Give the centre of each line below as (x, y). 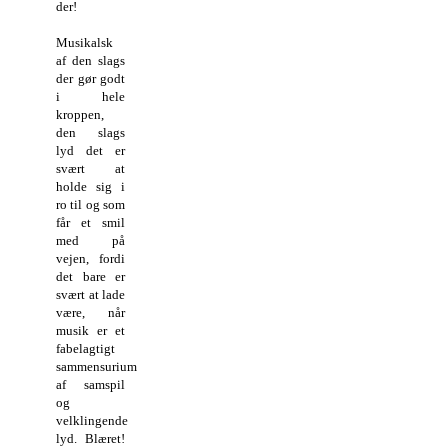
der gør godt (91, 78)
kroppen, (80, 114)
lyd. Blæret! (91, 438)
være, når (91, 312)
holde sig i (91, 186)
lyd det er (91, 150)
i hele (91, 96)
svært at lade (91, 294)
